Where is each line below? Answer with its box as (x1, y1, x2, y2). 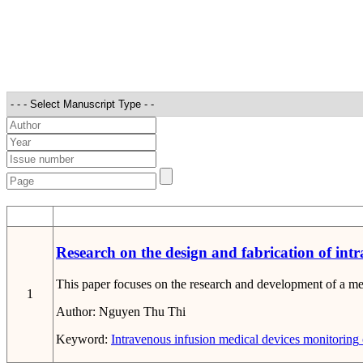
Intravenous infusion (111, 332, 216, 347)
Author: (56, 305, 99, 319)
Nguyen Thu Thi (99, 305, 186, 319)
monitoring (300, 332, 359, 347)
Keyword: (56, 332, 111, 347)
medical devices (216, 332, 300, 347)
